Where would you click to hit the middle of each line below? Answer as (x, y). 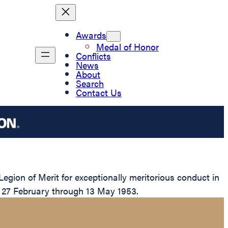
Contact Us (99, 92)
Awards (91, 35)
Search (90, 83)
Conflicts (93, 55)
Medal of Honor (127, 46)
